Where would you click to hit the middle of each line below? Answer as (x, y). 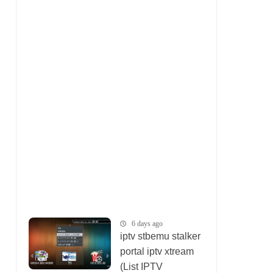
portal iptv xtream (157, 251)
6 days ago (147, 223)
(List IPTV (141, 266)
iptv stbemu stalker (160, 236)
